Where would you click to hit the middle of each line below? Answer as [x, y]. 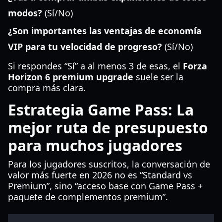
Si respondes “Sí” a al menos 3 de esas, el [95, 66]
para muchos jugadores [95, 145]
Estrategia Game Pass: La [101, 110]
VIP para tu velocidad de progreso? [85, 47]
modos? [25, 13]
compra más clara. [47, 88]
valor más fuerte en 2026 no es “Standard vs [100, 175]
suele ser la [158, 77]
